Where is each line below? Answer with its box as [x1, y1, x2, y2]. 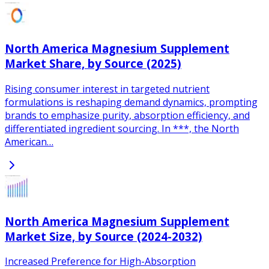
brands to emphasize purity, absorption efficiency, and [5, 108, 250, 122]
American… [5, 134, 53, 148]
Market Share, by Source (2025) [5, 56, 181, 71]
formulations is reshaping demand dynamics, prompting [5, 95, 258, 109]
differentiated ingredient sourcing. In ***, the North [5, 121, 239, 135]
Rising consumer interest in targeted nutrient [5, 82, 210, 95]
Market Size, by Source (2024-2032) [5, 228, 202, 244]
